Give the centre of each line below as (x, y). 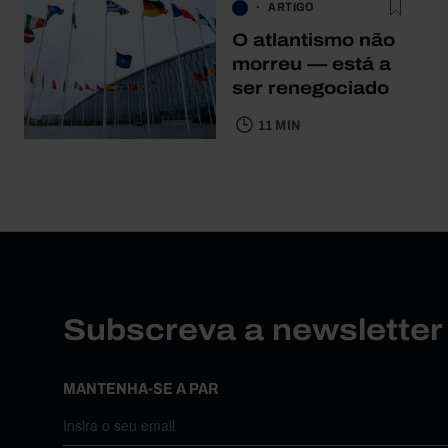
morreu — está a (311, 63)
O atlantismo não (313, 39)
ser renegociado (310, 87)
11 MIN (279, 125)
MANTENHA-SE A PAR (140, 388)
